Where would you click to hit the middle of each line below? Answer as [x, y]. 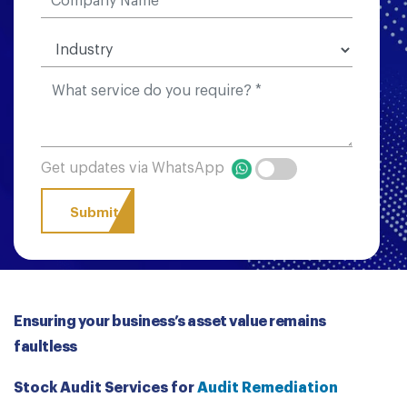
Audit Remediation [268, 388]
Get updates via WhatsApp [134, 169]
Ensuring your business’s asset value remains [170, 322]
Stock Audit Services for [105, 388]
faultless [45, 347]
